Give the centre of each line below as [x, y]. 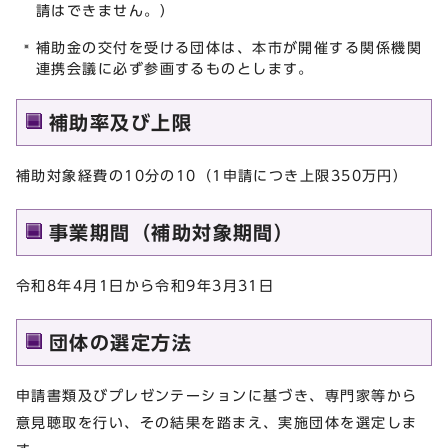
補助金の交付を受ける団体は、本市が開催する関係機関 [229, 48]
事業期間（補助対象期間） [172, 233]
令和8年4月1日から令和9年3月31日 [145, 286]
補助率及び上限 [121, 123]
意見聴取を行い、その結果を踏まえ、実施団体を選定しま [217, 423]
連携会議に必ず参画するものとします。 [175, 69]
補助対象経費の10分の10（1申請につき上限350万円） [212, 176]
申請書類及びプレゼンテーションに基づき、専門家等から [217, 396]
